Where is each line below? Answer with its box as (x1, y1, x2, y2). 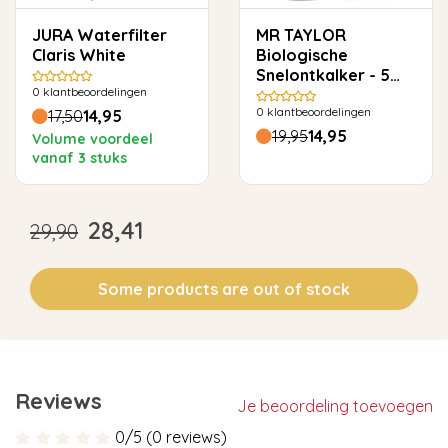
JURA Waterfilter (32, 25, 77, 46)
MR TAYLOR (256, 25, 346, 46)
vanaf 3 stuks (32, 149, 127, 168)
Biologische (256, 45, 348, 66)
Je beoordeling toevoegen (237, 395, 433, 416)
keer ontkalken (256, 85, 374, 106)
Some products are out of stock (98, 279, 350, 300)
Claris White (32, 45, 126, 66)
